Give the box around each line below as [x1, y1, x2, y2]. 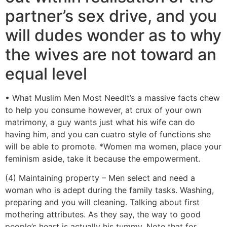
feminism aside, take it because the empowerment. [5, 154, 200, 164]
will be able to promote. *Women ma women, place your [5, 141, 221, 152]
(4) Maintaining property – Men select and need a [5, 173, 195, 183]
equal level [5, 64, 87, 84]
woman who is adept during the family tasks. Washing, [5, 185, 214, 196]
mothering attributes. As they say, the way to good [5, 209, 201, 220]
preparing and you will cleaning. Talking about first [5, 197, 200, 208]
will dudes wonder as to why [5, 25, 221, 45]
